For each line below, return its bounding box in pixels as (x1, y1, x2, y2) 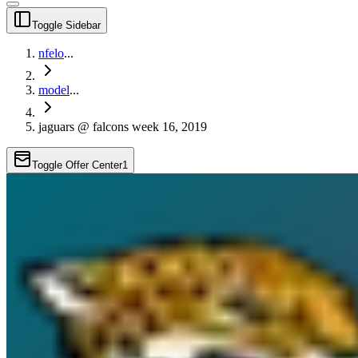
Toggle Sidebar (32, 18, 101, 31)
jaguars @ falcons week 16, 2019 (38, 119, 207, 133)
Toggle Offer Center (32, 158, 122, 171)
